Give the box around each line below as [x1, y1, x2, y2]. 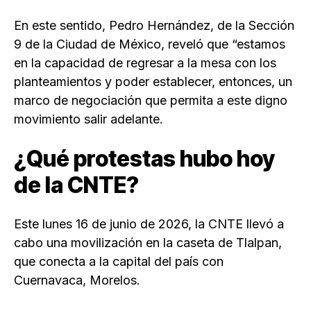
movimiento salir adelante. [14, 112, 163, 127]
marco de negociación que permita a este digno [14, 93, 287, 108]
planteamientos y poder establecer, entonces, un [14, 74, 292, 90]
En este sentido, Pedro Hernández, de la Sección [14, 18, 294, 33]
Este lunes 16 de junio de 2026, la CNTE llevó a [14, 217, 284, 232]
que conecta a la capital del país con [14, 254, 224, 269]
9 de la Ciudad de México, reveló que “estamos [14, 37, 285, 52]
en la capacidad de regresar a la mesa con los [14, 56, 276, 71]
